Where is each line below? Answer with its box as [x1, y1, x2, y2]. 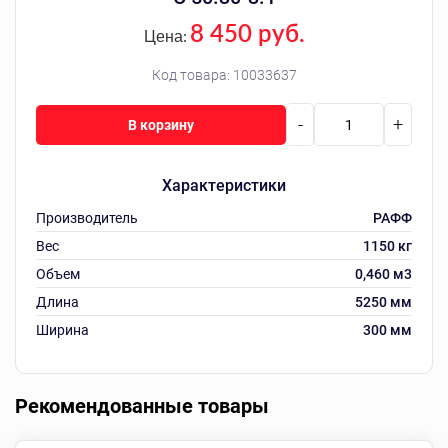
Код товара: [151, 67, 233, 83]
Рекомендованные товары [15, 394, 269, 418]
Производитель [36, 210, 138, 226]
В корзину [128, 116, 194, 133]
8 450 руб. [189, 18, 305, 47]
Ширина [36, 322, 89, 338]
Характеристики [162, 176, 286, 195]
